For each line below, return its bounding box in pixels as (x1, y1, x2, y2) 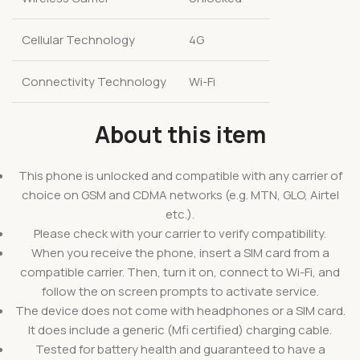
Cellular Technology (22, 31, 135, 48)
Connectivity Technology (22, 72, 166, 90)
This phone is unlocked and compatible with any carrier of (18, 166, 342, 184)
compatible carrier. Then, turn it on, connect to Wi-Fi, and (20, 263, 340, 280)
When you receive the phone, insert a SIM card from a (31, 243, 329, 261)
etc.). (166, 205, 194, 223)
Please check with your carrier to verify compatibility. (34, 224, 326, 242)
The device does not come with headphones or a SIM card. (14, 301, 346, 319)
